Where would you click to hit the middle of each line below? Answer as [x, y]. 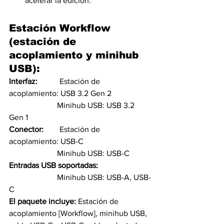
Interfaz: [34, 81]
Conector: [34, 129]
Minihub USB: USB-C [93, 153]
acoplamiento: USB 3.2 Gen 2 [60, 93]
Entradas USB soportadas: [53, 165]
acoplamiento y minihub [75, 55]
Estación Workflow [61, 28]
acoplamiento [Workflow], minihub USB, [79, 213]
